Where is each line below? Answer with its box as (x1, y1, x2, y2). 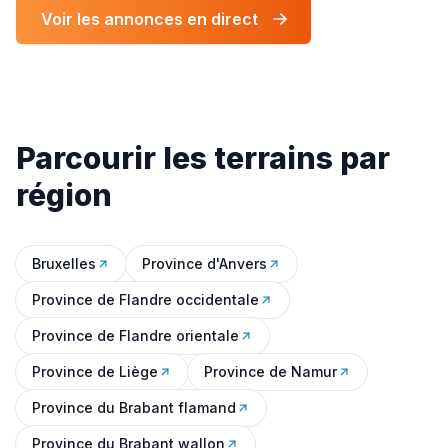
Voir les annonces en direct (41, 9, 258, 29)
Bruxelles (32, 255, 96, 272)
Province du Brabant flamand (32, 399, 236, 416)
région (16, 177, 112, 213)
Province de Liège (32, 363, 158, 380)
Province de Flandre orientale (32, 327, 239, 344)
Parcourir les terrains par (16, 140, 390, 176)
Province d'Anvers (142, 255, 267, 272)
